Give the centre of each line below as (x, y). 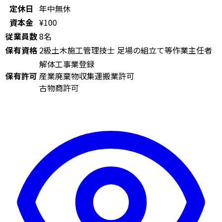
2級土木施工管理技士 (78, 50)
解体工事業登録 (67, 64)
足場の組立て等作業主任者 (165, 50)
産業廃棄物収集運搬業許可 (87, 76)
